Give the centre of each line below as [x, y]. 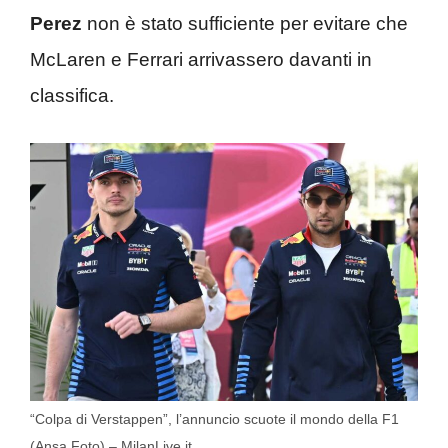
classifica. [72, 95]
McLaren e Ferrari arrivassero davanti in [201, 59]
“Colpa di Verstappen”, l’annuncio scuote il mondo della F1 [214, 419]
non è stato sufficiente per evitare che [245, 23]
